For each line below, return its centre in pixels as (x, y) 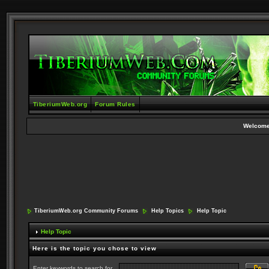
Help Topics (167, 211)
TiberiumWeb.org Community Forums (86, 211)
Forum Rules (115, 104)
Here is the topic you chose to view (94, 248)
